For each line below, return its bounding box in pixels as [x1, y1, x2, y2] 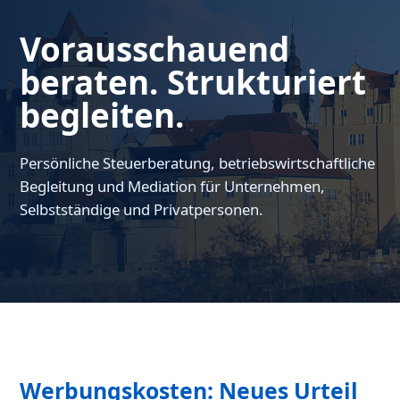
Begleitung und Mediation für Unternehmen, [20, 176, 326, 197]
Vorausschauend [20, 27, 290, 72]
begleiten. [20, 93, 185, 138]
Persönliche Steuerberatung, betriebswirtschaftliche [20, 153, 376, 174]
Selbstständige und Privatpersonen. [20, 199, 264, 221]
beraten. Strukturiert [20, 60, 367, 105]
